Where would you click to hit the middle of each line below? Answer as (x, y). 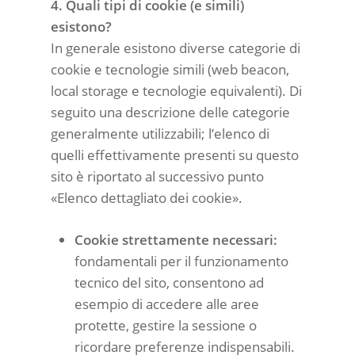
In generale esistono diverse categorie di (176, 48)
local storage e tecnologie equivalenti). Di (176, 91)
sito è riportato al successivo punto (157, 176)
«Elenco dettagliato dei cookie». (147, 198)
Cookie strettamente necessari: (176, 239)
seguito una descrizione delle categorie (170, 112)
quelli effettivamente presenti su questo (175, 155)
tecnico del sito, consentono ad (169, 282)
